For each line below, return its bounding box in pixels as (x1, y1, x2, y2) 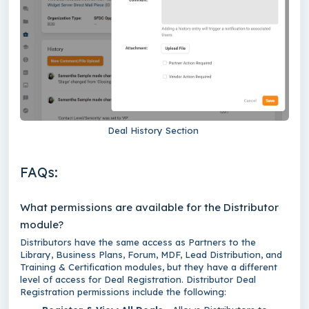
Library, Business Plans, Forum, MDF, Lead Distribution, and (20, 249, 282, 261)
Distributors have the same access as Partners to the (20, 237, 256, 248)
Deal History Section (108, 125, 201, 137)
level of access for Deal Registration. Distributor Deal (20, 274, 256, 286)
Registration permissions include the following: (20, 286, 232, 298)
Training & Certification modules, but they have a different (20, 261, 277, 273)
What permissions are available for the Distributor (20, 201, 279, 215)
